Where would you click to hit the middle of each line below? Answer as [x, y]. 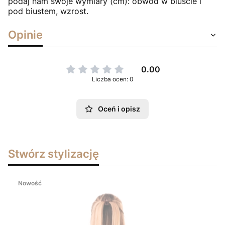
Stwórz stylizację [53, 153]
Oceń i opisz [119, 108]
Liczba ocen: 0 [113, 79]
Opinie [25, 34]
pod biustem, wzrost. [48, 11]
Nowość [30, 183]
